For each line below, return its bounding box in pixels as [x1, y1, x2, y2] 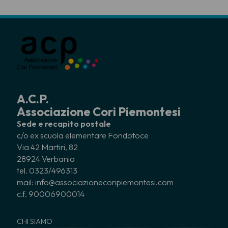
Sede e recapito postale [17, 118, 111, 129]
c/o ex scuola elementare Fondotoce [17, 130, 149, 140]
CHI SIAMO [17, 216, 52, 226]
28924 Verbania [17, 153, 75, 164]
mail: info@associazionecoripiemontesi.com [17, 177, 174, 187]
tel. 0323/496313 [17, 165, 77, 176]
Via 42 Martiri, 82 [17, 141, 78, 152]
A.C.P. [17, 91, 49, 106]
